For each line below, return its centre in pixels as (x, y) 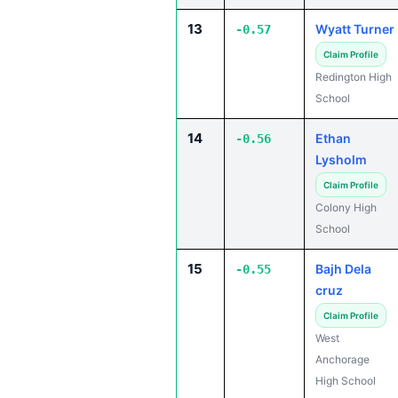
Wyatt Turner (355, 29)
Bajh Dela (343, 269)
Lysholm (341, 159)
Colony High (346, 207)
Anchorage (342, 359)
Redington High (354, 77)
